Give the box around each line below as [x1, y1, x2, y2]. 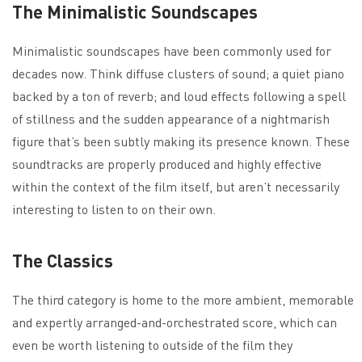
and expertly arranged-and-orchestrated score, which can [12, 313, 337, 330]
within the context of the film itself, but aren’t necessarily [12, 177, 339, 195]
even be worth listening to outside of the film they [12, 335, 293, 353]
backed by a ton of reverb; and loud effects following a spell [12, 86, 346, 104]
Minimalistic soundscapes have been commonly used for [12, 41, 331, 59]
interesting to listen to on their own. [12, 200, 216, 217]
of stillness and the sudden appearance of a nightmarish [12, 109, 330, 127]
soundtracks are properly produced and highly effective [12, 154, 322, 172]
